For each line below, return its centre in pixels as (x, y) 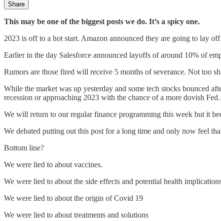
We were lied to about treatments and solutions (76, 215)
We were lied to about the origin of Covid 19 (74, 198)
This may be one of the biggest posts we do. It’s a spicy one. (102, 21)
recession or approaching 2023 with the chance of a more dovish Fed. (112, 97)
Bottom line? (24, 147)
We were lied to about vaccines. (53, 164)
